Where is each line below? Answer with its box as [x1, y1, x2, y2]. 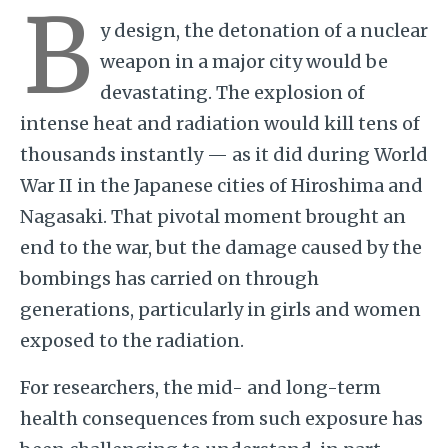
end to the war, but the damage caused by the [19, 235, 422, 259]
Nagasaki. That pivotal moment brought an [19, 204, 406, 228]
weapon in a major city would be [99, 49, 388, 73]
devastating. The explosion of [99, 80, 365, 104]
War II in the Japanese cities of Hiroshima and [19, 173, 423, 197]
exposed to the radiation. [19, 328, 244, 352]
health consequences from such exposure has [19, 406, 423, 430]
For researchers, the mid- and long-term [19, 375, 381, 399]
